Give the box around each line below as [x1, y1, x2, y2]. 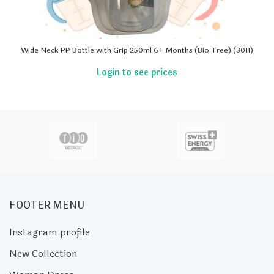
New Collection [9, 246, 77, 262]
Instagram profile [9, 224, 90, 240]
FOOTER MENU [9, 198, 84, 213]
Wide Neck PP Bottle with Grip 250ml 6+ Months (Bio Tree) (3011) [21, 45, 253, 56]
